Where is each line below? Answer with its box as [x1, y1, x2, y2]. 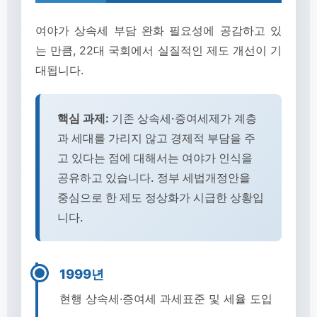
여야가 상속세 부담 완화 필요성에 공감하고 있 [35, 23, 282, 38]
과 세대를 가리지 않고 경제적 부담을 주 [57, 131, 255, 145]
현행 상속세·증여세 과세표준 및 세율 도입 [59, 292, 272, 306]
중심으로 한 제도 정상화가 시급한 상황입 [57, 190, 264, 204]
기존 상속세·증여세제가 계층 [109, 111, 257, 125]
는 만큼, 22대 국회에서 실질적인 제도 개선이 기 [35, 43, 282, 57]
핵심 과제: [57, 111, 109, 125]
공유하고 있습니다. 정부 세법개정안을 [57, 171, 250, 185]
